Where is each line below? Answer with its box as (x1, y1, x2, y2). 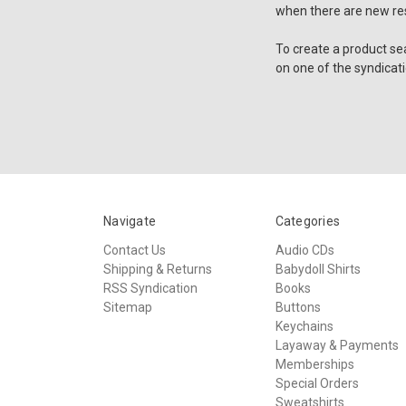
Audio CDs (275, 242, 334, 257)
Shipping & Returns (103, 261, 212, 276)
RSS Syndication (103, 280, 198, 295)
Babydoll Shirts (275, 261, 361, 276)
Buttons (275, 299, 321, 314)
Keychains (275, 318, 333, 333)
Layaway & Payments (275, 337, 399, 353)
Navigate (103, 213, 156, 228)
